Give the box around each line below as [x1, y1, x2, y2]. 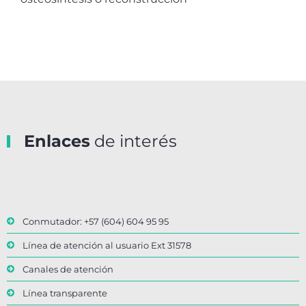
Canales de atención [23, 264, 113, 275]
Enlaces [24, 131, 90, 152]
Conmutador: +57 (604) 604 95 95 [23, 216, 169, 227]
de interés [90, 131, 177, 152]
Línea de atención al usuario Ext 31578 [23, 240, 191, 251]
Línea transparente [23, 288, 107, 299]
